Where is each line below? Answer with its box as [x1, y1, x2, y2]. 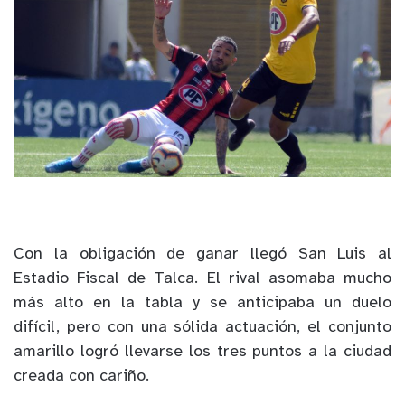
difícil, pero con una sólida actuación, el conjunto [14, 319, 391, 337]
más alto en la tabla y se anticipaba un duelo [14, 295, 391, 313]
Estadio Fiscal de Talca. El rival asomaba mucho [14, 270, 391, 288]
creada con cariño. [14, 368, 149, 386]
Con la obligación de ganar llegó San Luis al [14, 246, 391, 264]
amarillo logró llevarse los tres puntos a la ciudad [14, 344, 391, 362]
